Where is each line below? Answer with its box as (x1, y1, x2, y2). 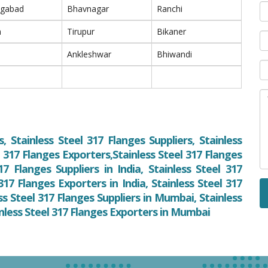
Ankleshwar (67, 48, 111, 60)
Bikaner (157, 26, 186, 37)
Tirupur (67, 26, 95, 37)
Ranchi (157, 3, 182, 14)
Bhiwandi (157, 48, 192, 60)
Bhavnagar (67, 3, 109, 14)
